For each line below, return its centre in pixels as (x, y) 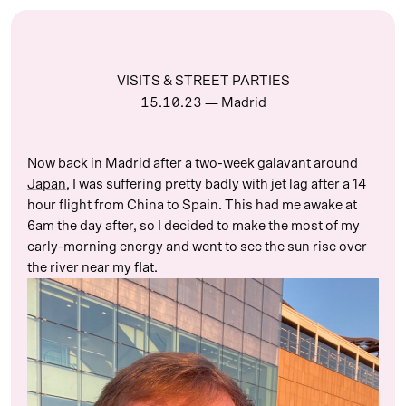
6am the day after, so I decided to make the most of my (193, 226)
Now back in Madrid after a (111, 163)
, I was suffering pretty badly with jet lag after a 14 (216, 184)
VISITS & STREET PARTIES (203, 81)
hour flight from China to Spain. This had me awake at (192, 205)
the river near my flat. (92, 267)
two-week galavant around (276, 163)
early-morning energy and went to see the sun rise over (197, 246)
